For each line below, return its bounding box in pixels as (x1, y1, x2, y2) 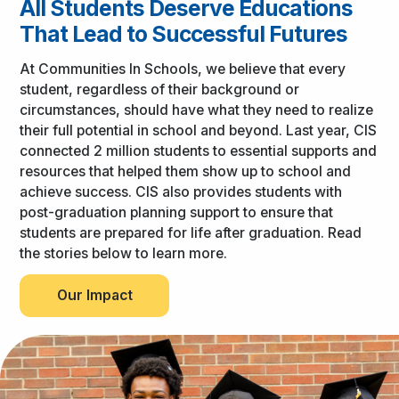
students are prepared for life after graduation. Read (20, 224, 362, 241)
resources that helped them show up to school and (20, 162, 352, 180)
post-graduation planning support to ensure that (20, 203, 334, 221)
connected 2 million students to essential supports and (20, 142, 378, 159)
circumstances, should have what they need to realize (20, 101, 374, 118)
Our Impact (56, 287, 133, 305)
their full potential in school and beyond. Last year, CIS (20, 121, 378, 139)
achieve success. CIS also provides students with (20, 183, 343, 200)
